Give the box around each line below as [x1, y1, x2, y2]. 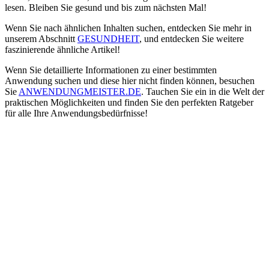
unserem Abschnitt [5, 33, 77, 44]
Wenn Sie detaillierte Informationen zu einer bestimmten [5, 64, 217, 75]
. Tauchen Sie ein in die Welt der [141, 86, 264, 97]
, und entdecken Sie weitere [139, 33, 244, 44]
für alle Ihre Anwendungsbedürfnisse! [5, 107, 148, 118]
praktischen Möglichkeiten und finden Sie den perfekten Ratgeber [5, 97, 253, 107]
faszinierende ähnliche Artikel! [5, 44, 120, 55]
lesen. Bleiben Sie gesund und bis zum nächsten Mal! [5, 2, 207, 13]
